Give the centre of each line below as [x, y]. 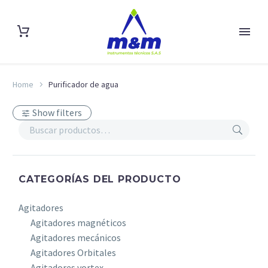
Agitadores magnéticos [78, 223]
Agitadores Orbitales [73, 252]
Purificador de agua [83, 84]
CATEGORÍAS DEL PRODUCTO [100, 179]
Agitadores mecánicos [76, 237]
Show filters [57, 112]
